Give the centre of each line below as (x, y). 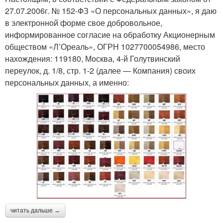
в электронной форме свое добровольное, (84, 23)
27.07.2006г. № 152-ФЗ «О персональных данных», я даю (111, 11)
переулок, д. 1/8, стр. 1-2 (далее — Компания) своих (100, 71)
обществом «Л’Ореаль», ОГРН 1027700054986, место (105, 47)
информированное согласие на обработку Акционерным (110, 35)
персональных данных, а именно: (67, 83)
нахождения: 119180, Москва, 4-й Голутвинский (93, 59)
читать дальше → (35, 210)
